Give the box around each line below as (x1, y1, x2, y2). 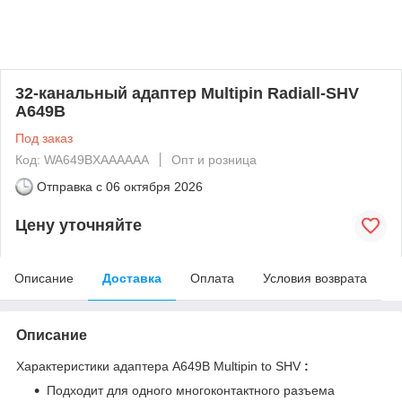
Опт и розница (171, 152, 257, 167)
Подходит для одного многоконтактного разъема (47, 382, 335, 398)
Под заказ (15, 130, 73, 145)
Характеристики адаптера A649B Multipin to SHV (16, 358, 304, 373)
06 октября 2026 (106, 179, 203, 194)
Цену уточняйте (15, 216, 142, 235)
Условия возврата (263, 270, 367, 285)
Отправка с (37, 179, 102, 194)
